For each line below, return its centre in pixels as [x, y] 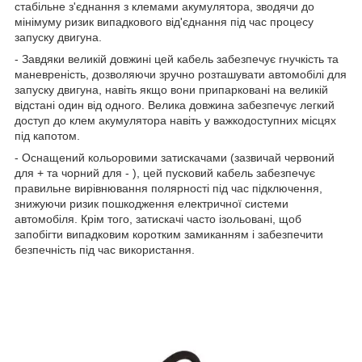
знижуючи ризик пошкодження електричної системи [152, 203]
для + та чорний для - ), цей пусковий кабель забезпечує [165, 173]
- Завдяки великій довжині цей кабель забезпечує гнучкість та [177, 59]
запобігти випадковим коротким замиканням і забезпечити [169, 234]
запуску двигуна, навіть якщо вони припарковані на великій [171, 89]
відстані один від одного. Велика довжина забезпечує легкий [175, 105]
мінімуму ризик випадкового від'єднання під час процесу [164, 21]
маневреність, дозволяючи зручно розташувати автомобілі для [181, 74]
